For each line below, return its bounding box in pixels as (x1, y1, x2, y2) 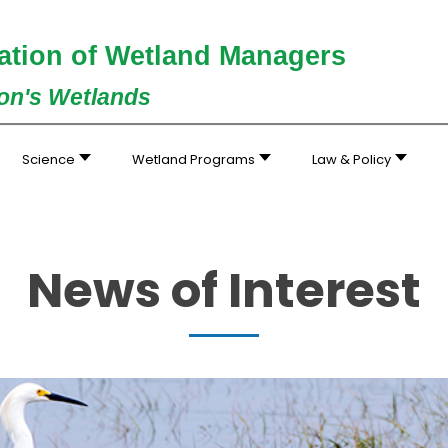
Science (22, 150, 76, 169)
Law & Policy (311, 150, 391, 169)
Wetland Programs (132, 150, 256, 169)
